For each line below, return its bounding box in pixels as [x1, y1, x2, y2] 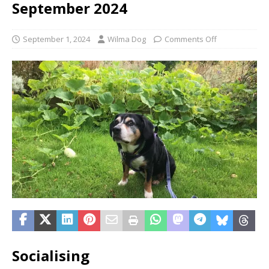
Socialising [12, 245, 89, 265]
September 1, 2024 [23, 33, 90, 44]
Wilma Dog [107, 33, 146, 44]
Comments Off [165, 33, 217, 44]
